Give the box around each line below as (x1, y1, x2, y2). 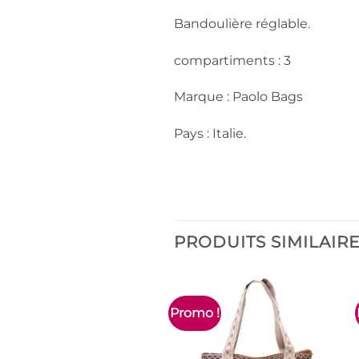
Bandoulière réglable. (174, 16, 310, 32)
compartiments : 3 (174, 52, 291, 68)
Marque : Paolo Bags (174, 89, 303, 105)
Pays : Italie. (174, 125, 246, 141)
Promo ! (170, 305, 220, 321)
